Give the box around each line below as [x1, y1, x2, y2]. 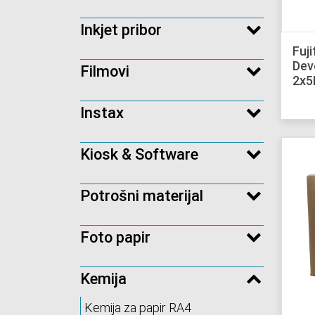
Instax [80, 104, 124, 122]
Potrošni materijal [80, 187, 203, 205]
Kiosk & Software [80, 146, 198, 164]
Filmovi [80, 63, 129, 81]
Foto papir [80, 229, 150, 247]
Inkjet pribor [80, 21, 162, 39]
